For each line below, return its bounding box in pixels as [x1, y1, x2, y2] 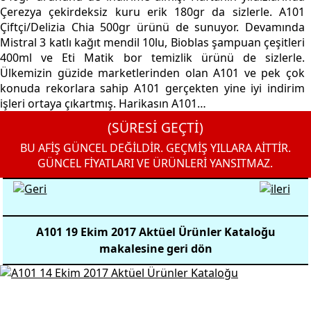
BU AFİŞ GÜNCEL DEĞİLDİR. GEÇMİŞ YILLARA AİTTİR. [19, 140, 291, 155]
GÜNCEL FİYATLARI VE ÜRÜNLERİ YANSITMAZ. [37, 155, 274, 171]
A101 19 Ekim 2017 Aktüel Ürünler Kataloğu [35, 224, 276, 239]
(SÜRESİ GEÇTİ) [107, 118, 203, 137]
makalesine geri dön [99, 241, 212, 256]
